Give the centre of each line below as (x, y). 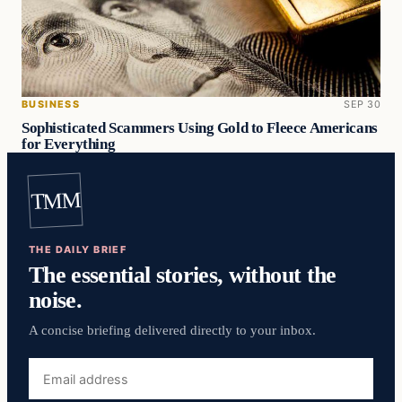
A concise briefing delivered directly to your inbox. (172, 330)
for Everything (69, 144)
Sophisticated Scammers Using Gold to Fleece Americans (200, 127)
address (53, 388)
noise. (56, 300)
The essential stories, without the (183, 275)
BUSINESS (51, 104)
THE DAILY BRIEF (78, 250)
